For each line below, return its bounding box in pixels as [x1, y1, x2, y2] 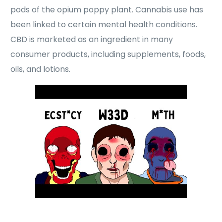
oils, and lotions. [10, 63, 71, 75]
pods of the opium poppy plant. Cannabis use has [10, 3, 204, 15]
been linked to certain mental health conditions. [10, 18, 198, 30]
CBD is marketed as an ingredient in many [10, 33, 173, 45]
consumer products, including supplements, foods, [10, 48, 206, 60]
